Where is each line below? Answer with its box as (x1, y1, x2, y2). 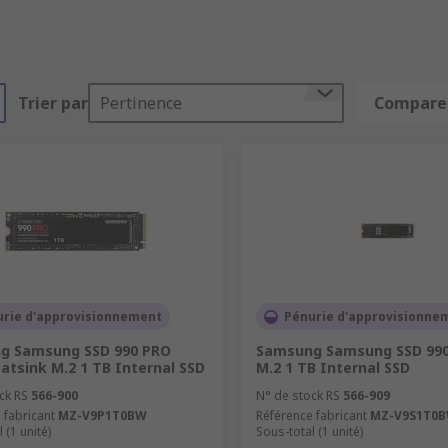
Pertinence (100, 92, 182, 115)
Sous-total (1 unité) (255, 423, 363, 441)
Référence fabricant (255, 407, 367, 425)
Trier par (18, 92, 88, 115)
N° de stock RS (255, 387, 340, 405)
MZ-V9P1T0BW (58, 407, 147, 425)
